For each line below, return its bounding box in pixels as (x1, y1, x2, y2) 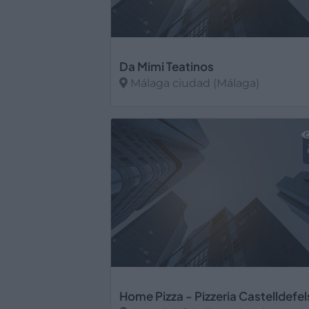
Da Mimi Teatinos (119, 59, 214, 74)
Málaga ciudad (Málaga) (128, 77, 259, 90)
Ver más (119, 105, 166, 118)
